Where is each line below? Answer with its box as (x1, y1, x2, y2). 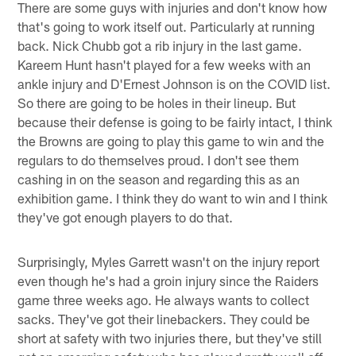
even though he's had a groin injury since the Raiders (17, 273, 319, 289)
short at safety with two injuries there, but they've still (17, 330, 323, 346)
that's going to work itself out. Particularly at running (17, 18, 315, 35)
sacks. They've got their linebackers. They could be (17, 311, 311, 327)
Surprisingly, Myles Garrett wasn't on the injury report (17, 253, 320, 270)
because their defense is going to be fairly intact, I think (17, 114, 333, 130)
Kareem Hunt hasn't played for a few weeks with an (17, 56, 311, 73)
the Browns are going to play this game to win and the (17, 133, 325, 149)
